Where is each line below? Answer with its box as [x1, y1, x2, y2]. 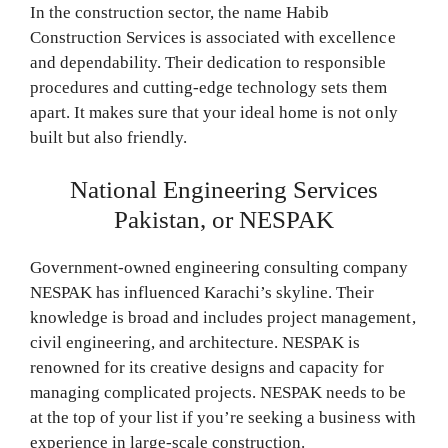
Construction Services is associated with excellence [30, 27, 396, 47]
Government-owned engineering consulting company [30, 258, 409, 278]
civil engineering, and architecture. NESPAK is [30, 333, 361, 353]
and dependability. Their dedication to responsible [30, 52, 387, 72]
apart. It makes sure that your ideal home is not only [30, 102, 398, 122]
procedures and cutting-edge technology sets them [30, 77, 388, 97]
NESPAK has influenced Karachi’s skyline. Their [30, 283, 375, 303]
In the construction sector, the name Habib [30, 2, 330, 22]
